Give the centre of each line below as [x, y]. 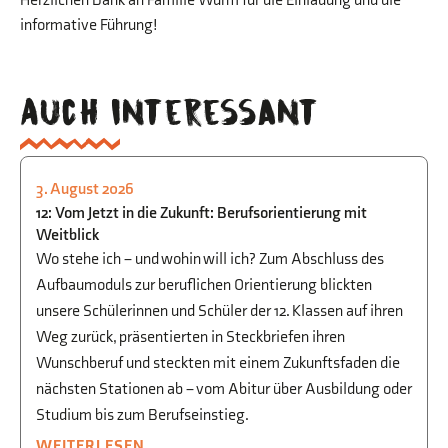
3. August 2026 [85, 190]
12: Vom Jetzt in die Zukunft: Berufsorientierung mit [201, 214]
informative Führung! [89, 26]
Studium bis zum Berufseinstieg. [142, 416]
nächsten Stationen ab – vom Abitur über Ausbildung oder [224, 390]
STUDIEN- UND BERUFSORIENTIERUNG [207, 200]
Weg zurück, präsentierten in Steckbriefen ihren [190, 338]
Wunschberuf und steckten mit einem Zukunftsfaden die [218, 364]
